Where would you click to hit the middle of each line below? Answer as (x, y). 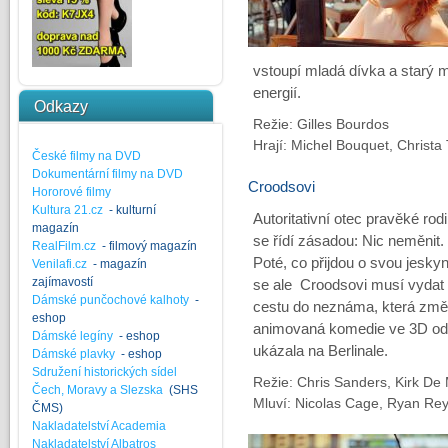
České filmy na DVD (86, 156)
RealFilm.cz (63, 246)
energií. (276, 93)
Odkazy (60, 106)
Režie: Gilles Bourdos (320, 124)
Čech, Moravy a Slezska (97, 390)
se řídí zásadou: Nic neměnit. (348, 241)
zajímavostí (62, 282)
